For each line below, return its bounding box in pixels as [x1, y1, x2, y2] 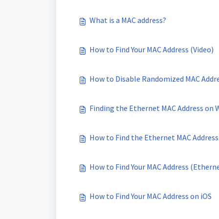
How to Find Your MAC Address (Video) [89, 44, 214, 54]
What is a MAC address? [89, 15, 166, 25]
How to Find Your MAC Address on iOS [89, 191, 212, 201]
